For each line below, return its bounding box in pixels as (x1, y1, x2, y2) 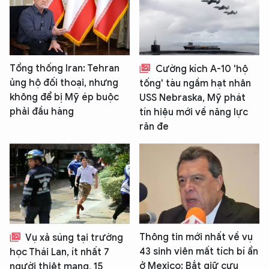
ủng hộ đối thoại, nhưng (10, 77, 118, 89)
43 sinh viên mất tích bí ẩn (139, 245, 258, 258)
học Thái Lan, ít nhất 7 (10, 246, 109, 258)
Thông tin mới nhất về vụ (139, 231, 253, 243)
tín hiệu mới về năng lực (139, 106, 248, 119)
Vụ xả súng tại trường (23, 231, 123, 244)
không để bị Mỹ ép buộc (10, 91, 119, 104)
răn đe (139, 121, 169, 133)
